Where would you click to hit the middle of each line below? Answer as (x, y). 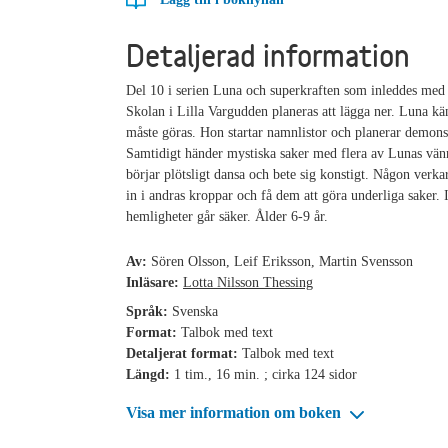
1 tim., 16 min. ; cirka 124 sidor (265, 375)
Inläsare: (154, 283)
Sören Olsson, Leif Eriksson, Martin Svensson (282, 262)
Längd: (150, 375)
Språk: (149, 312)
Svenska (195, 312)
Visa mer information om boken (235, 413)
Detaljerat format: (184, 354)
